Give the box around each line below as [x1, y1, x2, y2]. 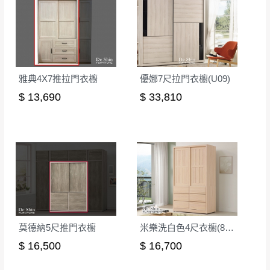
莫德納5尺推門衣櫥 [19, 222, 96, 233]
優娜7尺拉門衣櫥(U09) [140, 74, 230, 84]
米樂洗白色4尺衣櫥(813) [225, 222, 234, 233]
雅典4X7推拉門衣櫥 [19, 74, 98, 84]
